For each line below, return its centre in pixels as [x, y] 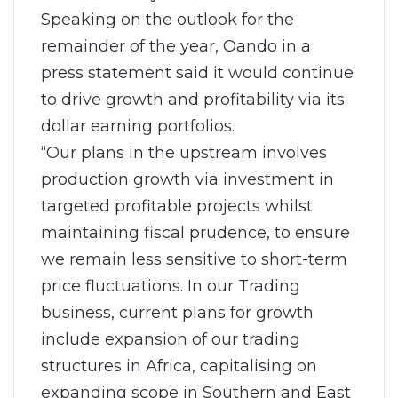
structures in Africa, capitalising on [179, 365]
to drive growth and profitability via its [193, 99]
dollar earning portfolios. [138, 125]
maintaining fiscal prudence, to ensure [195, 232]
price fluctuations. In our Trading [171, 285]
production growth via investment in [187, 179]
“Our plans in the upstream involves [184, 152]
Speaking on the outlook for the [167, 19]
